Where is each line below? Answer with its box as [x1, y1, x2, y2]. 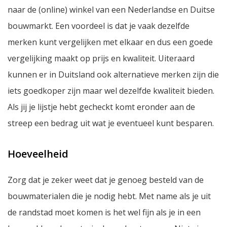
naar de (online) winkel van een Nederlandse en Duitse [8, 4, 215, 15]
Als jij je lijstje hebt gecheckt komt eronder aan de [8, 101, 195, 112]
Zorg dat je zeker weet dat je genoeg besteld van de [8, 174, 204, 185]
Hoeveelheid [8, 146, 68, 161]
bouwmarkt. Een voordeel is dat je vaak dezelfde [8, 20, 190, 31]
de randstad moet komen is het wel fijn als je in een [8, 206, 201, 218]
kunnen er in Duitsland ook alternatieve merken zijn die [8, 68, 219, 80]
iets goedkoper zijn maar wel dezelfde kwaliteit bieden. [8, 85, 214, 96]
